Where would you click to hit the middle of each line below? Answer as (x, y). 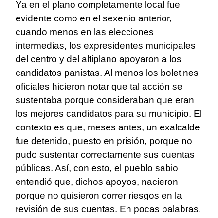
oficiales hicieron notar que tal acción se (99, 87)
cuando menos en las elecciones (85, 32)
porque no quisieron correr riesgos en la (99, 196)
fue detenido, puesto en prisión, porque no (104, 141)
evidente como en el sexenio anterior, (94, 18)
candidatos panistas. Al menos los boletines (107, 73)
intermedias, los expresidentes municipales (106, 46)
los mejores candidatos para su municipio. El (109, 114)
